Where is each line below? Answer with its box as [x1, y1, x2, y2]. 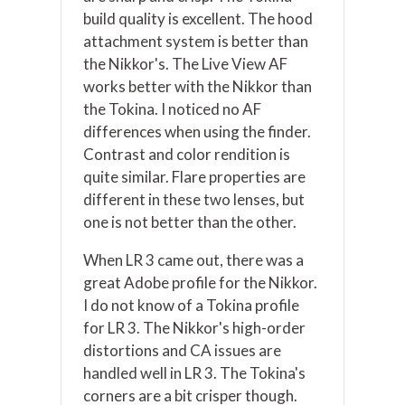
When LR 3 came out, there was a [83, 250, 305, 270]
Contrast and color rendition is [83, 145, 291, 165]
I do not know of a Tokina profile [83, 296, 300, 316]
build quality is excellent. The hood [83, 9, 314, 29]
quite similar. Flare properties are [83, 167, 306, 187]
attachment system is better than [83, 32, 309, 52]
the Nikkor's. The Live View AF [83, 54, 288, 74]
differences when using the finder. [83, 122, 312, 142]
